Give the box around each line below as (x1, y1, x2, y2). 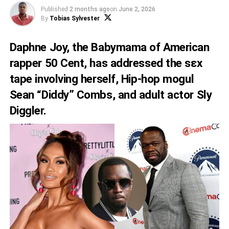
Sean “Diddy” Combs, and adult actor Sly (9, 88, 212, 101)
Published (40, 6, 68, 13)
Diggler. (9, 104, 47, 117)
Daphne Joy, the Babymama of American (9, 40, 210, 54)
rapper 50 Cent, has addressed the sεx (9, 56, 202, 70)
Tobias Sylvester (49, 15, 100, 22)
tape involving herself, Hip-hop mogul (9, 72, 194, 85)
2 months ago (69, 6, 110, 13)
